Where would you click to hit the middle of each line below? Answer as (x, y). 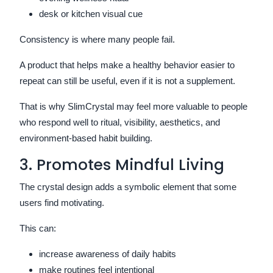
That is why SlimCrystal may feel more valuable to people (133, 106)
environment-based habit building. (86, 138)
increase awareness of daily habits (108, 253)
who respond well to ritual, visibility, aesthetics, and (120, 122)
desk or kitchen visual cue (91, 13)
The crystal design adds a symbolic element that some (128, 186)
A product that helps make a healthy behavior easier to (127, 65)
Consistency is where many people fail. (97, 39)
